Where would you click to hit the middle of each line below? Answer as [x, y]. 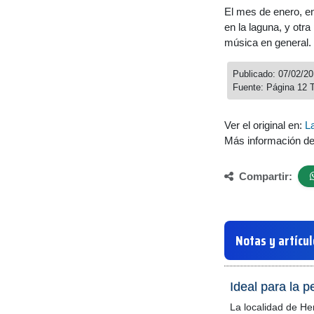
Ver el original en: [265, 125]
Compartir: [264, 176]
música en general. [268, 42]
